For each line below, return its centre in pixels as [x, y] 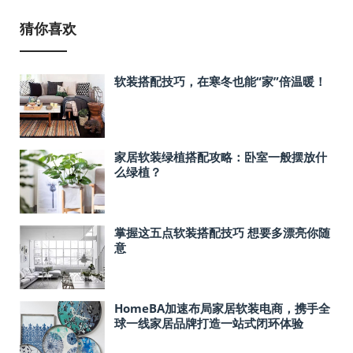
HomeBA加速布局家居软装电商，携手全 [222, 308]
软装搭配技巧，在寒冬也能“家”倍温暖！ [220, 81]
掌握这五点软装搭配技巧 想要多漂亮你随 [222, 232]
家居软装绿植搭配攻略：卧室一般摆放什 [221, 156]
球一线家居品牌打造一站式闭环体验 [209, 323]
